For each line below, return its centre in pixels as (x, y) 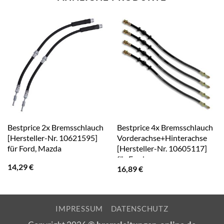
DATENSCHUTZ (139, 208)
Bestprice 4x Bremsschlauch (165, 127)
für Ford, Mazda (34, 148)
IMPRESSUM (79, 208)
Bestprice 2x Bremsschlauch (55, 127)
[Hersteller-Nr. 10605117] (162, 148)
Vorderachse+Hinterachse (162, 137)
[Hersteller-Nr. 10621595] (52, 137)
